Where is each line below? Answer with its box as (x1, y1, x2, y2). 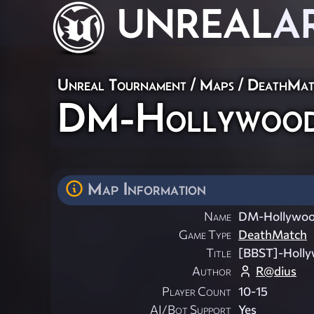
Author (192, 264, 231, 279)
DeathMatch (238, 227, 307, 243)
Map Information (88, 179, 206, 198)
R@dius (256, 264, 296, 279)
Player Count (162, 284, 231, 299)
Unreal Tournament (57, 75, 186, 94)
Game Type (179, 227, 231, 243)
